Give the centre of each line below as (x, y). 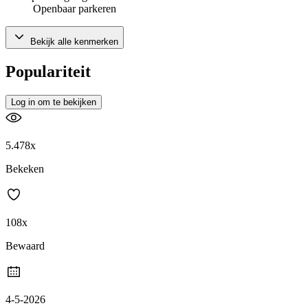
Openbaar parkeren (75, 9)
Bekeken (25, 168)
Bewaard (25, 245)
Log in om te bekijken (54, 102)
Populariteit (48, 71)
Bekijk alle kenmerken (73, 42)
